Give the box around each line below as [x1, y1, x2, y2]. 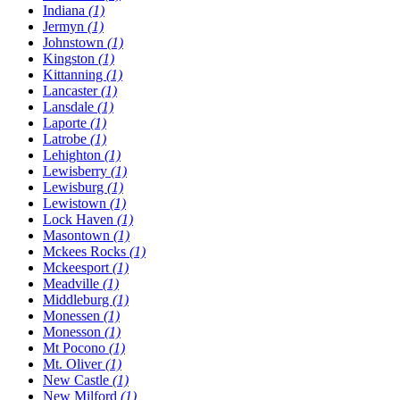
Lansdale [43, 98, 97, 114]
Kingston [43, 50, 98, 66]
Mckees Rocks [43, 243, 129, 259]
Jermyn [43, 18, 87, 34]
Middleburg [43, 291, 112, 307]
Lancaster [43, 82, 101, 98]
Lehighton [43, 146, 104, 162]
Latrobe [43, 130, 90, 146]
